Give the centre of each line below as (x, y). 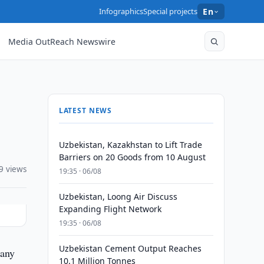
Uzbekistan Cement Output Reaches (130, 248)
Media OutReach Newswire (62, 41)
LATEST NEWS (85, 110)
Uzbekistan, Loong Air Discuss (118, 197)
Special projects (171, 11)
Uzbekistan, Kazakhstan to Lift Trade (130, 145)
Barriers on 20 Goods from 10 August (132, 157)
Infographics (121, 11)
